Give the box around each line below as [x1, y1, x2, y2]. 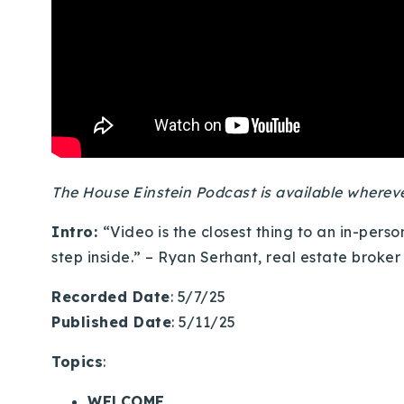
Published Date [51, 312, 171, 331]
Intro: [51, 222, 103, 241]
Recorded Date [51, 287, 170, 306]
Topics [51, 352, 103, 371]
